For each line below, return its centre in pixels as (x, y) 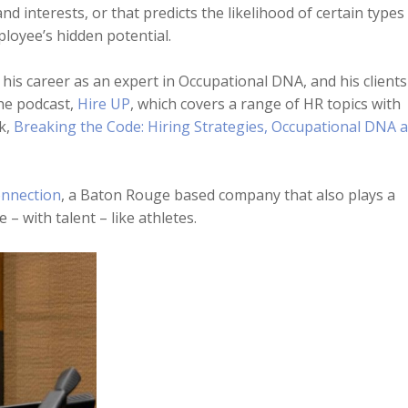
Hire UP (102, 104)
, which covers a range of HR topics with (265, 104)
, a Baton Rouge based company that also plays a (228, 195)
